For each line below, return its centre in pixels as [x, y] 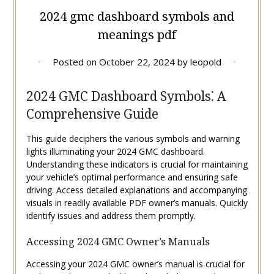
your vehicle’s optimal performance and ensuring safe [132, 177]
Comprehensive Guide [92, 114]
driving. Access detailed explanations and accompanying [136, 190]
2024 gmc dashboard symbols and [137, 17]
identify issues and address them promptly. [111, 216]
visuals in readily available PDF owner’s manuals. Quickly [137, 203]
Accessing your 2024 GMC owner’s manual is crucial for [135, 264]
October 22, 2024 [137, 62]
